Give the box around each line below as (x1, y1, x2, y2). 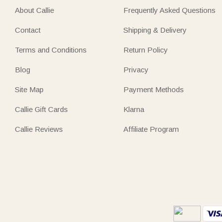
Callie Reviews (15, 125, 63, 133)
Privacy (123, 65, 149, 74)
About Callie (15, 6, 54, 14)
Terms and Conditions (15, 46, 87, 54)
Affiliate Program (123, 125, 179, 133)
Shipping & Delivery (123, 26, 187, 34)
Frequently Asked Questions (123, 6, 216, 14)
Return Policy (123, 46, 168, 54)
